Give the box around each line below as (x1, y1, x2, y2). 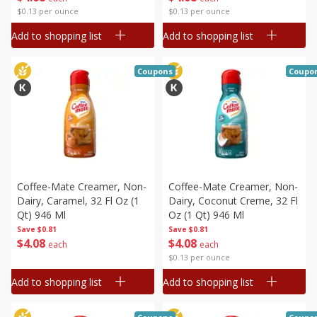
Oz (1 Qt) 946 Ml (168, 208, 244, 221)
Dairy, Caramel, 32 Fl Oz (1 (17, 194, 139, 207)
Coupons (137, 66, 173, 76)
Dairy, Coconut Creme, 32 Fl (168, 194, 298, 207)
